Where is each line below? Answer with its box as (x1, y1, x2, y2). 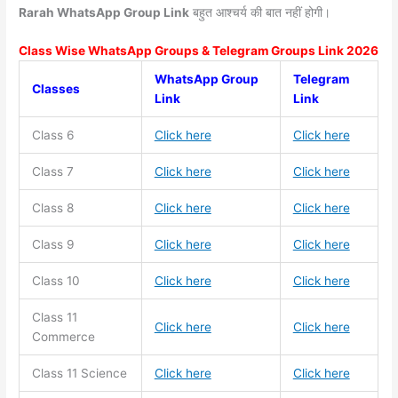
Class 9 (31, 237, 75, 252)
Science (80, 366, 127, 381)
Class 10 (31, 274, 80, 289)
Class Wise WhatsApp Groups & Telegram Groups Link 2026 (19, 44, 379, 59)
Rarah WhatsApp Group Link (19, 4, 190, 20)
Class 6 (31, 128, 75, 143)
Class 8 (31, 201, 74, 216)
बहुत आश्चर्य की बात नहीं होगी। (189, 4, 331, 20)
